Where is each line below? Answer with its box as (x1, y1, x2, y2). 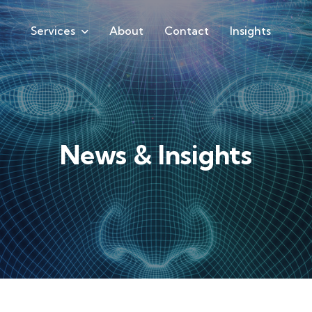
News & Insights (60, 139, 252, 171)
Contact (164, 23, 209, 38)
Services (30, 23, 75, 38)
